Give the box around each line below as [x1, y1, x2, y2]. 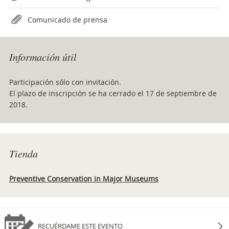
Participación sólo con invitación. [9, 77, 121, 87]
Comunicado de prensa [27, 15, 107, 25]
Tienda [9, 147, 38, 160]
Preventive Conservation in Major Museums [9, 174, 158, 184]
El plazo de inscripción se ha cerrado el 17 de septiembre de [9, 88, 217, 98]
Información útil [9, 50, 77, 63]
